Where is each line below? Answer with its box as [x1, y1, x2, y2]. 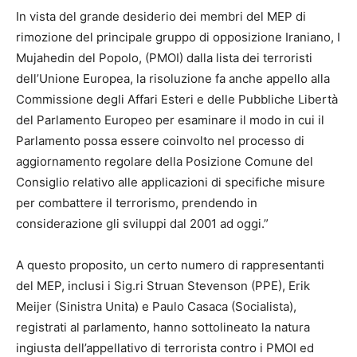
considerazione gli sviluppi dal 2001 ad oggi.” [16, 216, 269, 232]
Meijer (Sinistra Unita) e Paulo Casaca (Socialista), [16, 299, 296, 315]
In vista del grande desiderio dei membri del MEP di [16, 9, 306, 25]
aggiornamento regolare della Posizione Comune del [16, 154, 313, 170]
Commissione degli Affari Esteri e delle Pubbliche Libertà [16, 92, 338, 108]
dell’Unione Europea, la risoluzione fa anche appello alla [16, 71, 330, 87]
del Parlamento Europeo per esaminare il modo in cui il [16, 112, 324, 128]
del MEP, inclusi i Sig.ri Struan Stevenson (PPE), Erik [16, 278, 310, 294]
